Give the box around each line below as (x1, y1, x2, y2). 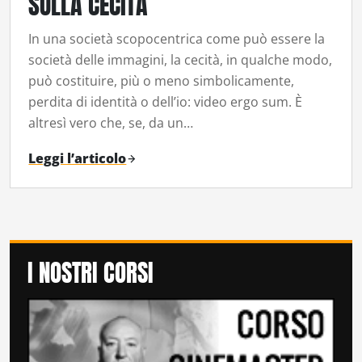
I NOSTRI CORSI (27, 255, 154, 291)
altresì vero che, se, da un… (28, 113, 194, 132)
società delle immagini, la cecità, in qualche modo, (28, 50, 333, 69)
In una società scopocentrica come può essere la (28, 29, 326, 48)
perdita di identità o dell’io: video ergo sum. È (28, 92, 303, 111)
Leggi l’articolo (28, 149, 127, 168)
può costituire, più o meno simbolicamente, (28, 71, 295, 90)
